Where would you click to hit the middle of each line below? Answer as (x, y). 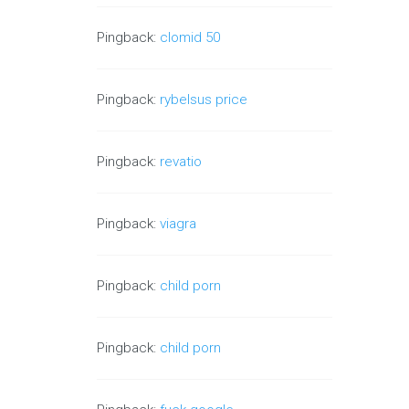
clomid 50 (190, 38)
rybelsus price (204, 100)
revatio (181, 162)
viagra (178, 224)
